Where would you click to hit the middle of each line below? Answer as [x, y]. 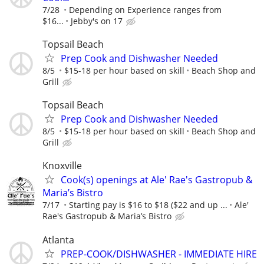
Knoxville [62, 166]
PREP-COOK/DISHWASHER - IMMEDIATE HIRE [159, 254]
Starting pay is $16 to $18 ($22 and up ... [148, 205]
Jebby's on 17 [97, 21]
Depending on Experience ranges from [145, 9]
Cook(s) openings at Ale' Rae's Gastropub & [157, 180]
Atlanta [58, 240]
